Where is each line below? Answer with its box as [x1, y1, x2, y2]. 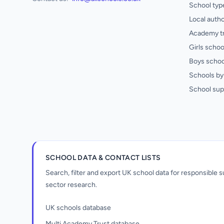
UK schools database [45, 203, 111, 212]
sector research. [45, 180, 97, 189]
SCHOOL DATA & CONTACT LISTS [45, 153, 161, 162]
